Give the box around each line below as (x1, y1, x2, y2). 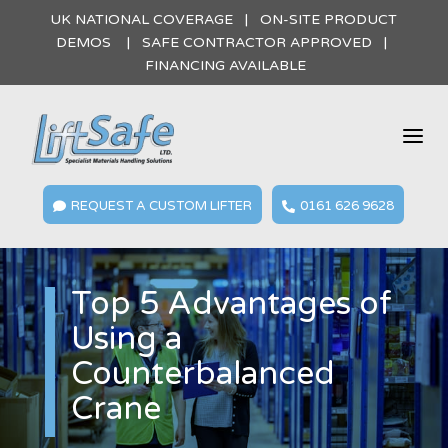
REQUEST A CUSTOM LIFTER (71, 198, 253, 214)
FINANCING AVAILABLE (141, 57, 307, 74)
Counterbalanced (70, 354, 335, 393)
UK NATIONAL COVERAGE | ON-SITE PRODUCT (50, 11, 398, 28)
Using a (70, 319, 182, 358)
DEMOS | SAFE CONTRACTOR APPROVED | (56, 34, 392, 51)
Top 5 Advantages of (70, 284, 392, 323)
